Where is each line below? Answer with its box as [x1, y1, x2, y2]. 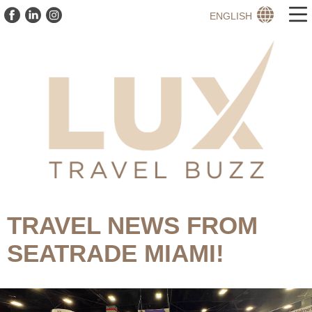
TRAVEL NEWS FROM [7, 212, 258, 240]
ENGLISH [210, 10, 252, 22]
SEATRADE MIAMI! [7, 240, 224, 267]
